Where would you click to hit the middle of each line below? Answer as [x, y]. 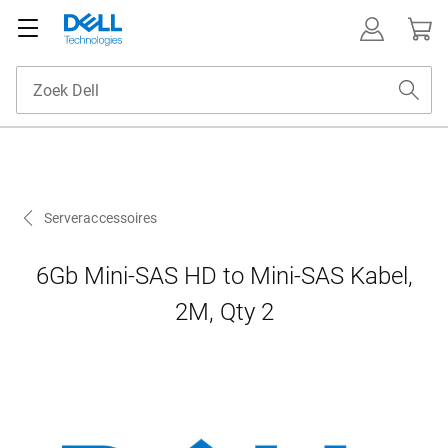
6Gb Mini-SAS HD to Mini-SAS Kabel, [224, 276]
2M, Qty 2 [224, 312]
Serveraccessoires [101, 218]
